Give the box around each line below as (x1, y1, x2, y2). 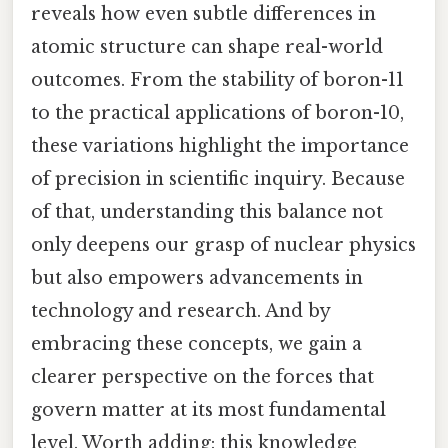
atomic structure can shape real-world (31, 35, 383, 58)
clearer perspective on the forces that (31, 365, 374, 388)
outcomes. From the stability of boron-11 (31, 68, 404, 91)
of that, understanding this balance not (31, 200, 383, 223)
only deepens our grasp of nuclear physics (31, 233, 416, 256)
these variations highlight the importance (31, 134, 409, 157)
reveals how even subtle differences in (31, 2, 376, 25)
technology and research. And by (31, 299, 330, 322)
